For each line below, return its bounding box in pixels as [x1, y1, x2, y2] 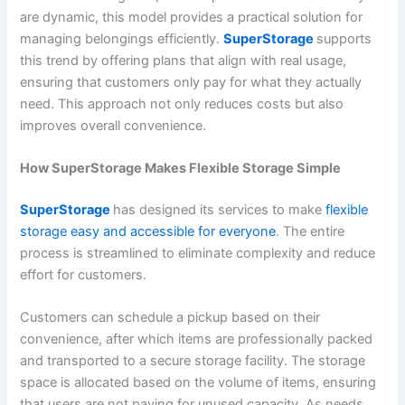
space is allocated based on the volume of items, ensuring [20, 374, 377, 391]
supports [316, 30, 372, 47]
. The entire [276, 222, 345, 240]
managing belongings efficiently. [20, 30, 224, 47]
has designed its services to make [113, 201, 326, 218]
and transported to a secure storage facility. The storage [20, 353, 366, 370]
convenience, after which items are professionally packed [20, 331, 373, 348]
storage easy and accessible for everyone [20, 222, 277, 240]
